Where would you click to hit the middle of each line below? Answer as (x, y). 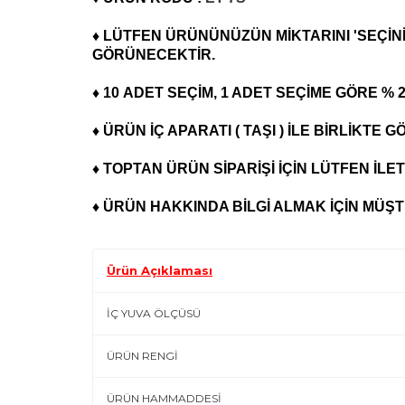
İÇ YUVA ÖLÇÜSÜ (154, 313)
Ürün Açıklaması (160, 270)
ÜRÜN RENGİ (142, 356)
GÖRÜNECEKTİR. (154, 55)
